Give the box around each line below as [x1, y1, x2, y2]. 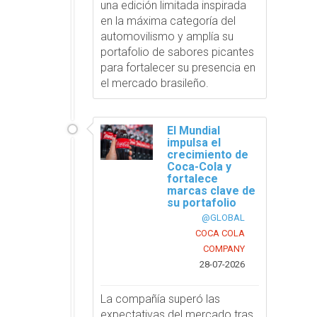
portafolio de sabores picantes [100, 45, 255, 59]
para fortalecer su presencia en [100, 60, 256, 74]
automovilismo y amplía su [100, 29, 234, 43]
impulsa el [167, 135, 221, 149]
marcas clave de [167, 183, 256, 197]
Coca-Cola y [167, 159, 232, 173]
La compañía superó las [100, 292, 221, 306]
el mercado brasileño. [100, 76, 209, 90]
